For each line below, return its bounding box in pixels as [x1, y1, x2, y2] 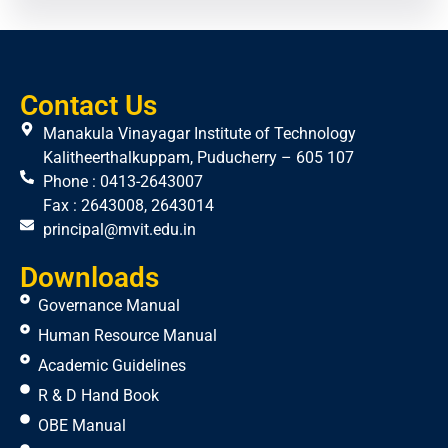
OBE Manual [37, 416, 126, 436]
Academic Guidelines [37, 356, 186, 376]
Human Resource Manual [37, 326, 217, 346]
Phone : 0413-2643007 [42, 172, 203, 192]
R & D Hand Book [37, 386, 159, 406]
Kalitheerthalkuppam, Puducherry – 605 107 [42, 148, 354, 168]
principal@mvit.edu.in [42, 220, 196, 240]
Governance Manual [37, 296, 180, 316]
